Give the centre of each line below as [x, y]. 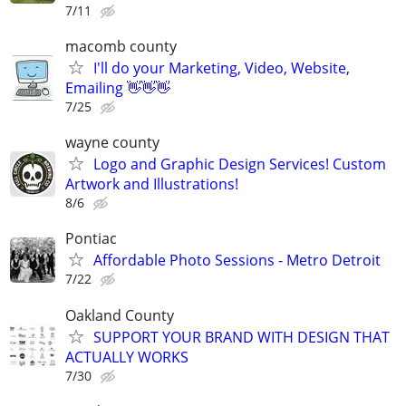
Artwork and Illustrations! [152, 184]
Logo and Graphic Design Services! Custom [240, 164]
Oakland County [120, 315]
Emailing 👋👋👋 [118, 88]
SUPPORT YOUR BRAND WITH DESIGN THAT [242, 337]
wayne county [112, 143]
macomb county [121, 46]
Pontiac [91, 239]
